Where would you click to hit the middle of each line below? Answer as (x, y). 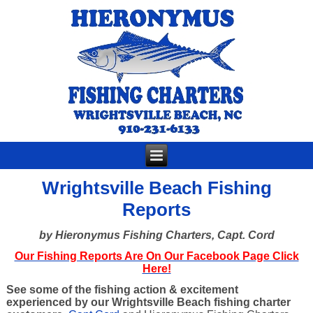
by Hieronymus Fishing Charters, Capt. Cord (156, 235)
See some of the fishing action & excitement (123, 290)
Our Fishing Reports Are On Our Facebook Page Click (156, 256)
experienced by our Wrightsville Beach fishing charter (149, 302)
